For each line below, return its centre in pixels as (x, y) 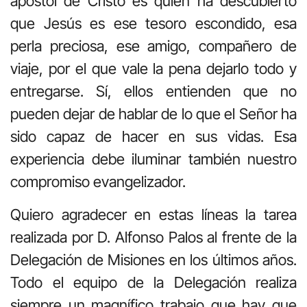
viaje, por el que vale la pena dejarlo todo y (153, 69)
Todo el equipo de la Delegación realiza (153, 282)
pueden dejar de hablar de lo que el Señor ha (153, 114)
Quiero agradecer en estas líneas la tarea (153, 214)
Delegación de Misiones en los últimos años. (153, 259)
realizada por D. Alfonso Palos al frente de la (153, 237)
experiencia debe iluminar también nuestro (153, 159)
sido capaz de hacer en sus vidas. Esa (153, 137)
